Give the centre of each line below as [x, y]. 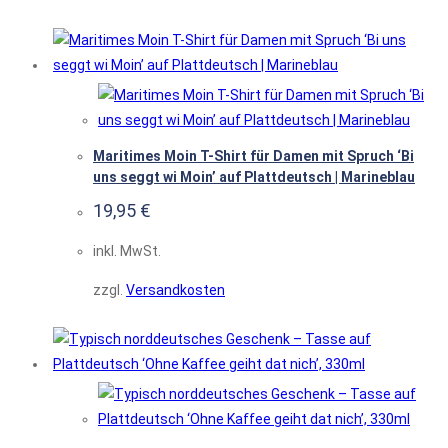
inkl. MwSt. [127, 251]
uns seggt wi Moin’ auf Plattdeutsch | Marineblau [254, 177]
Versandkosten [175, 290]
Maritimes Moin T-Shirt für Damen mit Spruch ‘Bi [253, 156]
